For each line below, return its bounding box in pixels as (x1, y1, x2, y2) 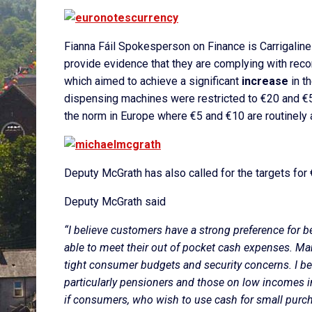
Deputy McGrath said (64, 195, 166, 208)
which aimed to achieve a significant (64, 75, 242, 88)
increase (242, 75, 288, 88)
